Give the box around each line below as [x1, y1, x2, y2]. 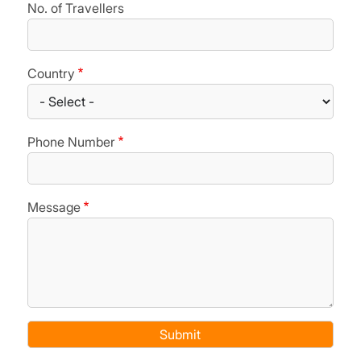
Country [27, 64, 75, 81]
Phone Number [27, 133, 115, 150]
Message [27, 198, 81, 215]
